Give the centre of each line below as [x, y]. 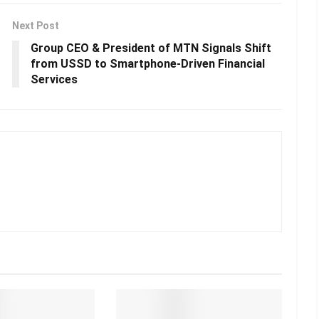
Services [54, 80]
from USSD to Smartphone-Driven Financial [148, 64]
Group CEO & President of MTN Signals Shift [151, 48]
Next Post [36, 26]
